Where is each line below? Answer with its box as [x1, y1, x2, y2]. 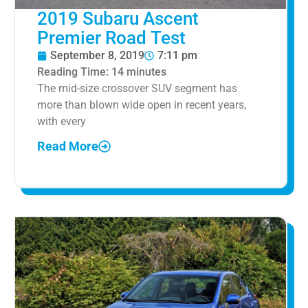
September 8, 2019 [50, 49, 144, 63]
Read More [37, 138, 98, 153]
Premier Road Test [37, 27, 186, 49]
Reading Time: [37, 65, 111, 79]
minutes [126, 65, 166, 79]
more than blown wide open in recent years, [37, 98, 246, 112]
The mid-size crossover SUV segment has [37, 82, 237, 96]
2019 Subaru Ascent [37, 8, 199, 30]
